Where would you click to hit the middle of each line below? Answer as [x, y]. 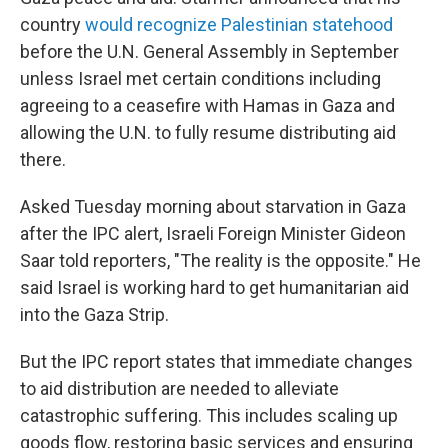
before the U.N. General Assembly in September [209, 51]
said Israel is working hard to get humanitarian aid [214, 287]
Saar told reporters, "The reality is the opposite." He [220, 260]
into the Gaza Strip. [94, 314]
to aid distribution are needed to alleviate [179, 388]
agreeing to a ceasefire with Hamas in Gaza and [207, 105]
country [52, 24]
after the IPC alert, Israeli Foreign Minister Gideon [213, 233]
